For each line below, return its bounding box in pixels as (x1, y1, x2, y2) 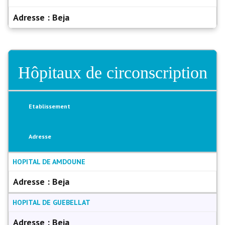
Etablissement (29, 102, 70, 110)
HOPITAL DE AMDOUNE (13, 157, 85, 166)
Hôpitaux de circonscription (18, 63, 207, 82)
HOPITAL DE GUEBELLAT (13, 198, 90, 207)
